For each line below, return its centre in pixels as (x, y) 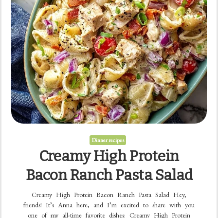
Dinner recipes (108, 140)
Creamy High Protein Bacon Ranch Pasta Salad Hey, (109, 194)
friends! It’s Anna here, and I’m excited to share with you (109, 205)
